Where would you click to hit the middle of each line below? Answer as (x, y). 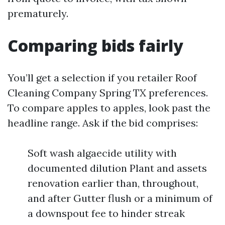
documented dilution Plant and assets (117, 168)
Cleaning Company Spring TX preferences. (108, 93)
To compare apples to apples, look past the (109, 108)
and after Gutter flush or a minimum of (120, 198)
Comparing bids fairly (95, 45)
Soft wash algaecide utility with (102, 153)
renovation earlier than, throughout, (113, 183)
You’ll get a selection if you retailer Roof (102, 78)
